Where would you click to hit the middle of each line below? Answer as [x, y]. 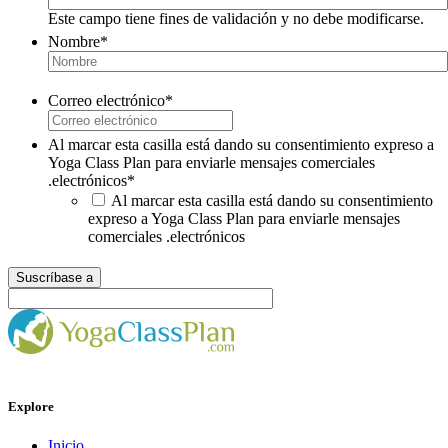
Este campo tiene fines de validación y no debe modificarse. [236, 18]
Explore [31, 406]
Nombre [74, 41]
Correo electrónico [106, 100]
